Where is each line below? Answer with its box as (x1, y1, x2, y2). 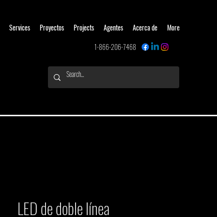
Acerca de (133, 22, 157, 32)
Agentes (104, 22, 123, 32)
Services (9, 22, 30, 32)
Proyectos (40, 22, 64, 32)
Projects (74, 22, 94, 32)
